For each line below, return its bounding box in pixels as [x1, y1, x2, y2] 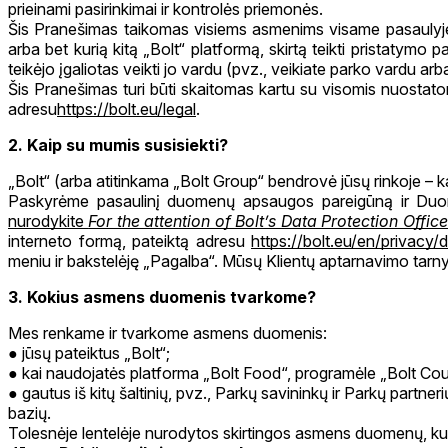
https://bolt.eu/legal [57, 99, 196, 120]
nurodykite [8, 211, 89, 232]
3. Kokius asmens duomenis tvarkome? [8, 287, 316, 308]
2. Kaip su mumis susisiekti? [8, 135, 232, 156]
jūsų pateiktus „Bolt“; [22, 343, 170, 364]
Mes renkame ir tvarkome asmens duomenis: [8, 323, 331, 344]
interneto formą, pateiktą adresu [8, 231, 251, 252]
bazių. [8, 403, 55, 424]
